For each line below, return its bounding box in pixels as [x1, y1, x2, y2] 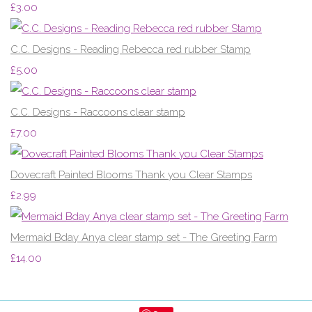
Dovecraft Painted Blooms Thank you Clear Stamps [10, 168, 252, 181]
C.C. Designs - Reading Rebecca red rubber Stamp [10, 42, 251, 56]
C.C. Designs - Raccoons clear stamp [10, 105, 185, 118]
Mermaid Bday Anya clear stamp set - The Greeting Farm [10, 231, 277, 244]
